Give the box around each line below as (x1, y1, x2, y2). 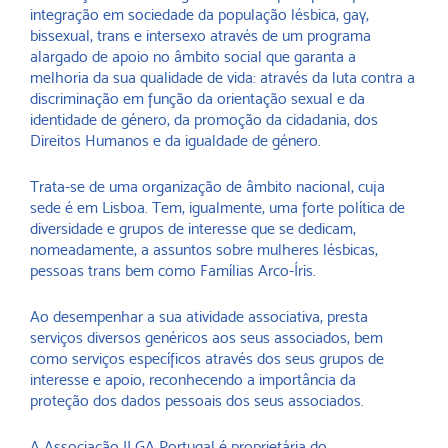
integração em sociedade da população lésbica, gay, (30, 5, 369, 24)
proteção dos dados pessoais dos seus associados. (30, 391, 364, 410)
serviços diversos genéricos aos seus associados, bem (30, 328, 383, 347)
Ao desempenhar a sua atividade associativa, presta (30, 307, 368, 326)
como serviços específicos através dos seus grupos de (30, 349, 384, 368)
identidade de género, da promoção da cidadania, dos (30, 110, 378, 129)
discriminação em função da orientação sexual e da (30, 89, 365, 108)
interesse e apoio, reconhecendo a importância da (30, 370, 356, 389)
